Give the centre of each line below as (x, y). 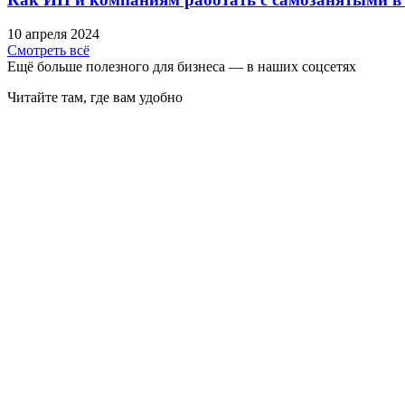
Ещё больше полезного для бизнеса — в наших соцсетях (182, 67)
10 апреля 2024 (53, 34)
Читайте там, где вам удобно (95, 98)
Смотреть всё (48, 51)
